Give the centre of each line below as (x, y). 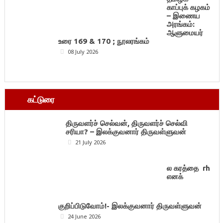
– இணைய (184, 16)
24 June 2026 (83, 217)
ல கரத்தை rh (189, 168)
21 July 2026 (89, 142)
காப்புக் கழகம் (189, 7)
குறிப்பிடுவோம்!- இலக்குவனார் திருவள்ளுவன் (130, 206)
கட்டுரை (41, 100)
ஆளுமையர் (185, 33)
